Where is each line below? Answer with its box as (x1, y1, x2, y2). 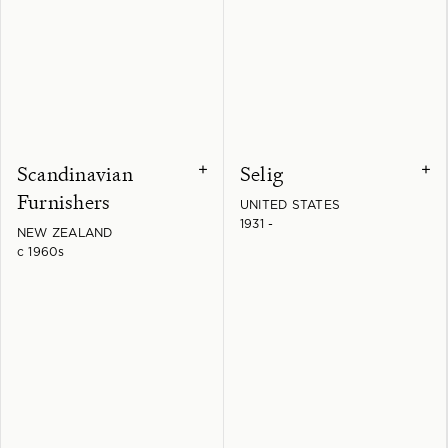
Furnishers (17, 188, 111, 215)
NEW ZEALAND (17, 226, 113, 239)
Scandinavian (17, 160, 133, 187)
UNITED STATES (240, 198, 341, 211)
